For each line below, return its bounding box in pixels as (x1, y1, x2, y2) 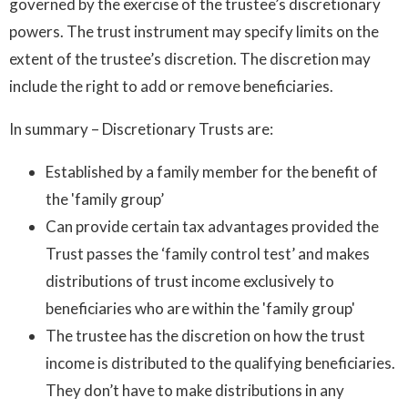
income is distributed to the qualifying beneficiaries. (46, 352, 395, 372)
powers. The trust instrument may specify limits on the (9, 21, 379, 41)
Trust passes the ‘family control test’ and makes (46, 243, 370, 263)
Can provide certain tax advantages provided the (46, 216, 379, 236)
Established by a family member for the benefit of (46, 161, 378, 181)
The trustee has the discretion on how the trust (46, 325, 365, 345)
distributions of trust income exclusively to (46, 270, 334, 291)
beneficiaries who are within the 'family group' (46, 298, 355, 318)
